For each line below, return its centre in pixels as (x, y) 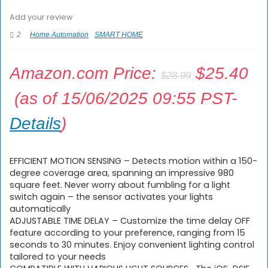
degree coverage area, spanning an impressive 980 (122, 173)
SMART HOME (119, 35)
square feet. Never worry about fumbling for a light (120, 185)
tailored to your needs (58, 257)
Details (35, 124)
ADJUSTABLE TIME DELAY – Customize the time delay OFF (130, 221)
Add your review (41, 17)
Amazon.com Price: (85, 73)
